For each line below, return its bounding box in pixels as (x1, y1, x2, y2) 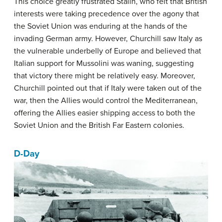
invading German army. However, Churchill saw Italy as (14, 33, 202, 44)
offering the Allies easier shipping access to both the (14, 108, 195, 118)
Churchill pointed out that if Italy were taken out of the (14, 83, 202, 93)
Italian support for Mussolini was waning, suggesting (14, 58, 194, 68)
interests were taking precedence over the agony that (14, 8, 199, 19)
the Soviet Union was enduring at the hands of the (14, 21, 187, 31)
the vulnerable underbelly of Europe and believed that (14, 46, 201, 56)
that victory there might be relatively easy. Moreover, (14, 70, 195, 81)
